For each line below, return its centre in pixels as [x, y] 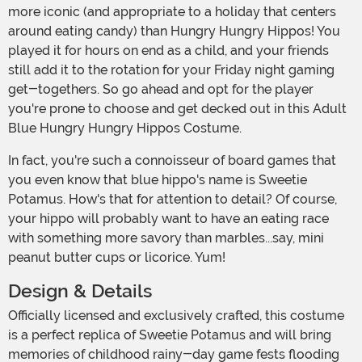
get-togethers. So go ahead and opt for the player [161, 90]
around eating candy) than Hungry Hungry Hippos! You [174, 32]
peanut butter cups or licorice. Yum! [117, 258]
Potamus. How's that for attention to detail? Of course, [173, 200]
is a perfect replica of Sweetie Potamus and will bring [170, 335]
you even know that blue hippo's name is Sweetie [158, 180]
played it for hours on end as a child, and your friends [168, 51]
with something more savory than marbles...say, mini [166, 238]
